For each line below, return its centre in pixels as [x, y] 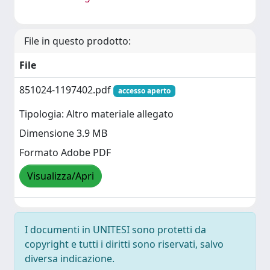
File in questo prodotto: [77, 41]
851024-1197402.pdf [66, 90]
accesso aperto [144, 91]
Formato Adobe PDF [65, 153]
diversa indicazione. [70, 259]
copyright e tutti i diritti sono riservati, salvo [124, 244]
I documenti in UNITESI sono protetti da [115, 230]
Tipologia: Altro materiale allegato [96, 114]
